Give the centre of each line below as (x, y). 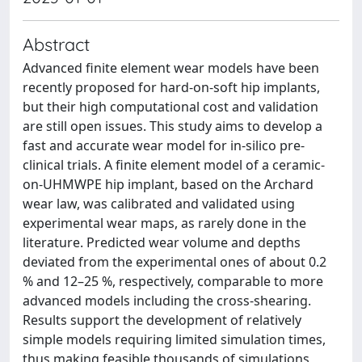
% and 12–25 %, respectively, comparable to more (173, 281)
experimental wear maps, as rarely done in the (164, 223)
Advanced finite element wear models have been (171, 67)
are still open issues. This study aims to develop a (173, 126)
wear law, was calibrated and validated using (159, 203)
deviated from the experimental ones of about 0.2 (175, 261)
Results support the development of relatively (162, 320)
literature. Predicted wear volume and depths (162, 242)
